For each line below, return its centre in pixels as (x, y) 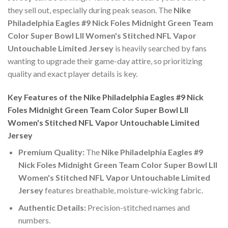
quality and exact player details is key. (73, 73)
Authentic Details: (52, 208)
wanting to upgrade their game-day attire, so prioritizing (105, 61)
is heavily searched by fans (160, 48)
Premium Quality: (51, 152)
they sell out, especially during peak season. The (91, 10)
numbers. (34, 220)
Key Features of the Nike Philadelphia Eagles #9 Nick (106, 97)
